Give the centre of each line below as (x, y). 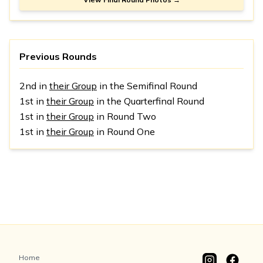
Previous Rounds (58, 57)
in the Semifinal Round (147, 86)
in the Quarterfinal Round (149, 101)
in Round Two (125, 117)
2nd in (34, 86)
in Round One (124, 132)
